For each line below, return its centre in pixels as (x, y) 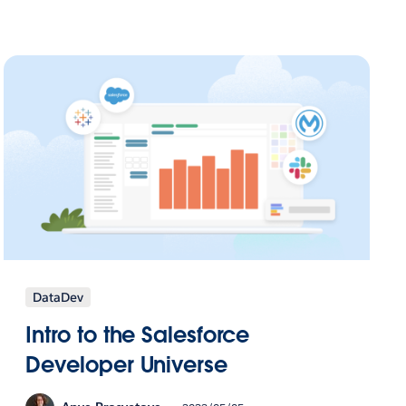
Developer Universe (126, 364)
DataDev (58, 297)
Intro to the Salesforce (138, 334)
